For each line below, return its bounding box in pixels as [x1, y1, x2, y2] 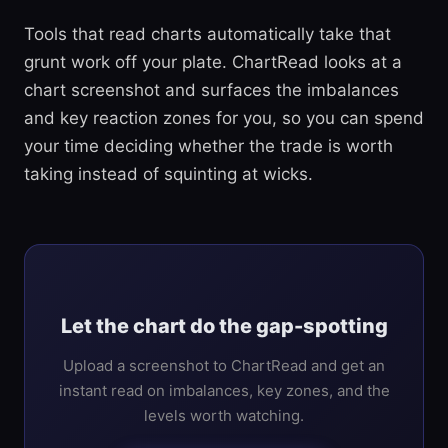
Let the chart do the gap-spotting [60, 314, 388, 338]
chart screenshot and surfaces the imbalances [24, 80, 399, 100]
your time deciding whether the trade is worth [24, 136, 393, 156]
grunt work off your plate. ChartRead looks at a [24, 52, 402, 72]
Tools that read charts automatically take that [24, 24, 391, 44]
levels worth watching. [144, 406, 304, 425]
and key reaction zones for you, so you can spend [24, 108, 424, 128]
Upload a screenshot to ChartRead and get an [63, 356, 385, 375]
